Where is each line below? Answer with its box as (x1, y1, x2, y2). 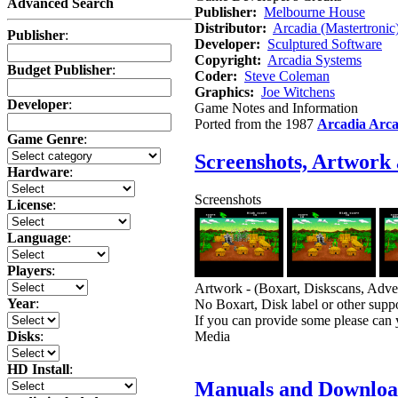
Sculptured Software (267, 36, 382, 52)
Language (7, 230, 68, 246)
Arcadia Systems (267, 52, 362, 68)
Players (7, 263, 52, 279)
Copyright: (195, 52, 261, 68)
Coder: (195, 68, 237, 84)
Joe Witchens (261, 84, 335, 99)
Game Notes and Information (195, 99, 358, 115)
